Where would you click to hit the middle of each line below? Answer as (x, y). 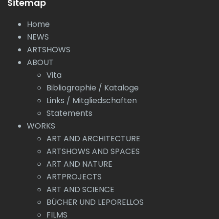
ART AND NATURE (79, 164)
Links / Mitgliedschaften (92, 100)
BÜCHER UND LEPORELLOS (95, 202)
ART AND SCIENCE (80, 189)
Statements (69, 113)
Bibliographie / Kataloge (93, 88)
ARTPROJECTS (74, 177)
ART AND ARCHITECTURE (93, 139)
